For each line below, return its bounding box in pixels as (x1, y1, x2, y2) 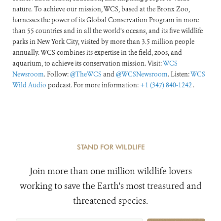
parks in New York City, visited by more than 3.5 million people (12, 37, 194, 46)
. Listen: (168, 70, 190, 79)
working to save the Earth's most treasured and (19, 180, 202, 192)
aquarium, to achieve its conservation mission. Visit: (12, 59, 163, 68)
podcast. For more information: (46, 81, 140, 90)
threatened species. (73, 195, 148, 207)
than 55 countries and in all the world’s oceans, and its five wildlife (12, 27, 203, 36)
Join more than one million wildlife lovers (29, 165, 192, 178)
